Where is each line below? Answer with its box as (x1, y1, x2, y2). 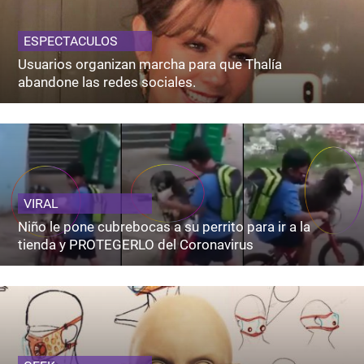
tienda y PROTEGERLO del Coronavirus (18, 236, 254, 253)
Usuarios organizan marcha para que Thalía (18, 56, 283, 73)
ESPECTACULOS (24, 33, 119, 50)
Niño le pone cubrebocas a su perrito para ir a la (18, 219, 311, 236)
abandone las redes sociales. (18, 74, 197, 91)
